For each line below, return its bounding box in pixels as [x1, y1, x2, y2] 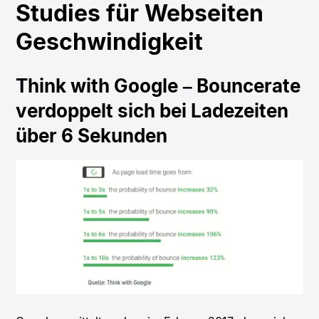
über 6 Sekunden [16, 125, 168, 147]
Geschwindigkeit [16, 28, 204, 56]
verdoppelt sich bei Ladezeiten [16, 100, 289, 122]
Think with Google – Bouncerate [16, 75, 301, 98]
